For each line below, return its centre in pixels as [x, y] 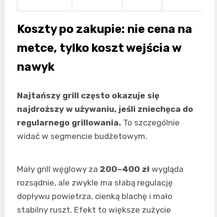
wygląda [167, 169]
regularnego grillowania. [69, 122]
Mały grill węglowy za [58, 169]
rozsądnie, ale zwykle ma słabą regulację [95, 182]
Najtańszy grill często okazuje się [88, 95]
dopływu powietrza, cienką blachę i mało [95, 196]
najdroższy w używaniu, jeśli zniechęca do [105, 109]
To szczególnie [150, 122]
